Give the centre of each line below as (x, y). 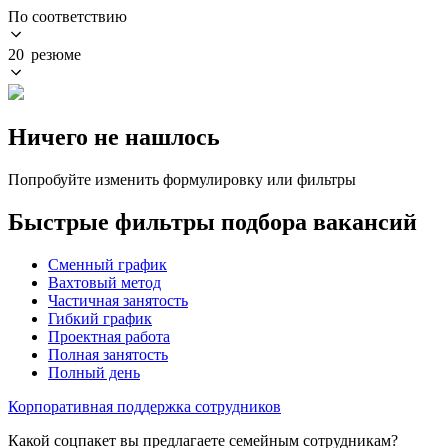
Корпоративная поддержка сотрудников (144, 406)
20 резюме (44, 54)
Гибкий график (100, 318)
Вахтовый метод (104, 282)
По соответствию (67, 16)
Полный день (94, 372)
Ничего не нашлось (114, 136)
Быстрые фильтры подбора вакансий (212, 221)
